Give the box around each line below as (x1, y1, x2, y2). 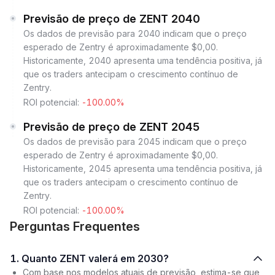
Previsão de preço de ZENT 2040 (23, 12, 200, 25)
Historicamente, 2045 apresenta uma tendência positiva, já (23, 163, 262, 174)
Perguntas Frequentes (10, 219, 140, 234)
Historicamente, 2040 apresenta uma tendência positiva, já (23, 55, 262, 66)
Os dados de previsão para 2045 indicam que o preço (23, 136, 247, 147)
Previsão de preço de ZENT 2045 (23, 120, 200, 133)
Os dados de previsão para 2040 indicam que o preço (23, 28, 247, 39)
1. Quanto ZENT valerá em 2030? (21, 252, 169, 265)
